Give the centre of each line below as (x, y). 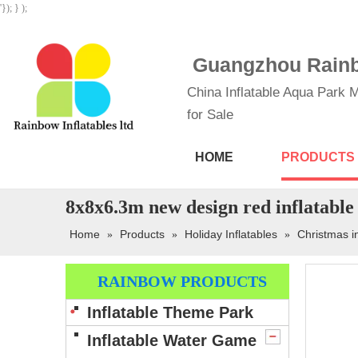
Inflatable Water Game (172, 340)
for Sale (210, 115)
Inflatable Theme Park (170, 312)
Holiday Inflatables (231, 234)
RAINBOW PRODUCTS (182, 281)
